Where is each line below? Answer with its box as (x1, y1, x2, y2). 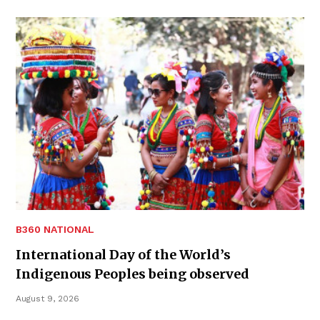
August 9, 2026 (16, 293, 79, 304)
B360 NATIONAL (16, 223, 94, 235)
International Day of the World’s (16, 246, 231, 263)
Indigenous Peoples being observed (16, 265, 249, 282)
